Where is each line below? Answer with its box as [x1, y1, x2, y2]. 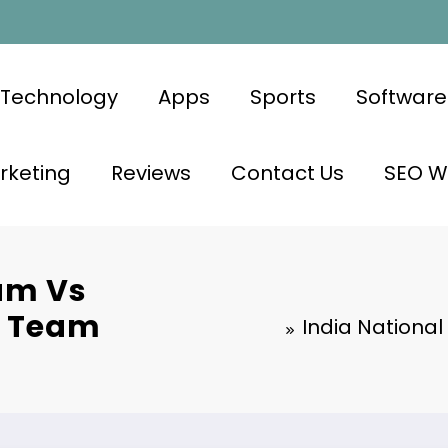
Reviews [110, 158, 191, 187]
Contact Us [230, 158, 344, 187]
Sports [249, 82, 316, 111]
